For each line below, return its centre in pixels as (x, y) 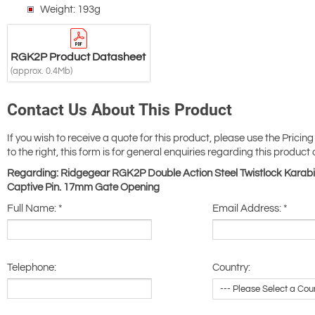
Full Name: (33, 209)
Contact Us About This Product (120, 110)
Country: (231, 268)
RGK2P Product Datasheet (78, 57)
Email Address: (248, 209)
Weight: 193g (70, 10)
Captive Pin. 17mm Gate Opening (83, 188)
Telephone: (32, 268)
